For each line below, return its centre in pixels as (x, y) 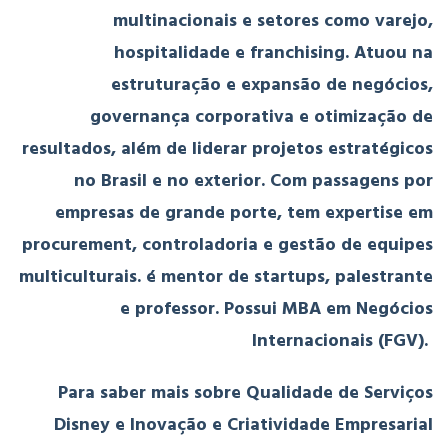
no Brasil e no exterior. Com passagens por (253, 181)
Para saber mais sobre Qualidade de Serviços (245, 393)
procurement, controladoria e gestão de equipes (227, 245)
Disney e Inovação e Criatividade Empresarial (243, 425)
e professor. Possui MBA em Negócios (276, 309)
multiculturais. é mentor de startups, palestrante (226, 277)
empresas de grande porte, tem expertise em (244, 213)
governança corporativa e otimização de (261, 117)
